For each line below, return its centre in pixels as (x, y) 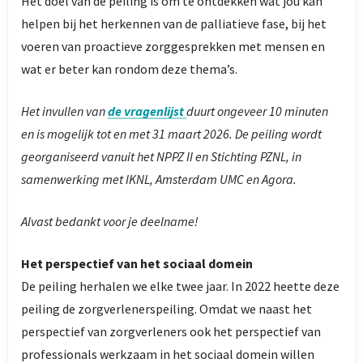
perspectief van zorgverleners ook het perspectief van (171, 331)
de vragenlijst (146, 111)
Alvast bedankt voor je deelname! (110, 221)
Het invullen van (64, 111)
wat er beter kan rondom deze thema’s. (129, 69)
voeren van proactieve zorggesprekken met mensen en (173, 46)
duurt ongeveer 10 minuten (257, 111)
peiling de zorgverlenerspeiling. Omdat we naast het (167, 309)
